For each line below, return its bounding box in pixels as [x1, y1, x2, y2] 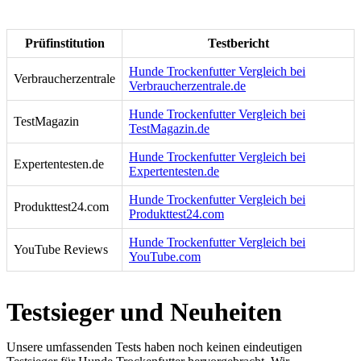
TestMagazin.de [129, 122, 210, 136]
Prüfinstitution [24, 36, 105, 51]
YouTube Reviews [14, 243, 108, 257]
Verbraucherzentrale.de [129, 79, 246, 93]
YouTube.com [129, 250, 201, 264]
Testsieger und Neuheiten [6, 297, 282, 327]
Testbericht [207, 36, 269, 51]
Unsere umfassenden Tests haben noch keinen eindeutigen [6, 340, 302, 355]
